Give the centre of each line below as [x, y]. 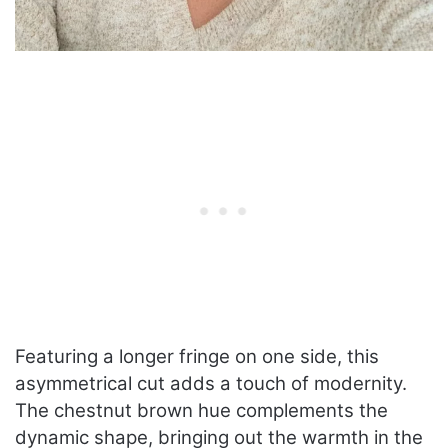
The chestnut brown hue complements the [201, 410]
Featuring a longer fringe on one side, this [197, 356]
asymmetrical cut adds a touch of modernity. [211, 383]
